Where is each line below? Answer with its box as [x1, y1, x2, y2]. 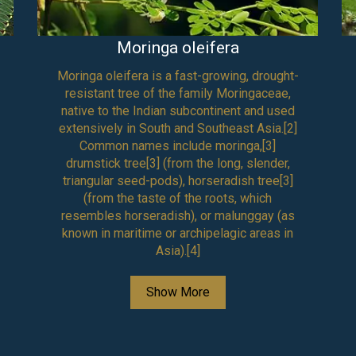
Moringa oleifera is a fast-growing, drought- [56, 68, 299, 83]
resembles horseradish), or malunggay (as [60, 207, 295, 223]
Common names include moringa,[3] [79, 137, 276, 153]
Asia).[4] [155, 242, 200, 258]
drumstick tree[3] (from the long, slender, [65, 155, 290, 171]
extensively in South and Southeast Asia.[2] [58, 120, 297, 136]
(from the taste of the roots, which [83, 190, 272, 206]
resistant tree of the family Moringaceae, [64, 85, 291, 101]
